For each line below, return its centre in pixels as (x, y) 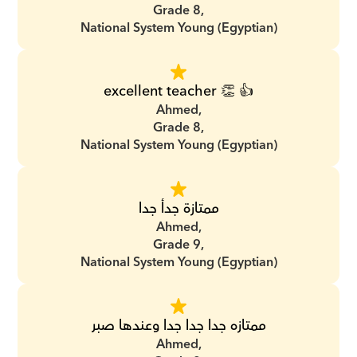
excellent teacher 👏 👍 (178, 91)
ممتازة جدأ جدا (178, 208)
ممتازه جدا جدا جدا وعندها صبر (178, 326)
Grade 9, (178, 245)
